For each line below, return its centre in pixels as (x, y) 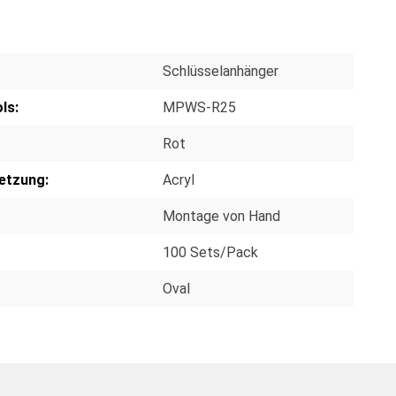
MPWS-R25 (199, 107)
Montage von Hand (221, 216)
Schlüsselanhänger (221, 71)
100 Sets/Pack (210, 252)
